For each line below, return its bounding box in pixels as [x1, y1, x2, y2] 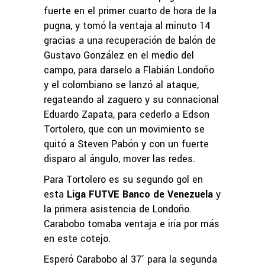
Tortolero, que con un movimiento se [44, 122, 205, 136]
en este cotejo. [44, 231, 111, 245]
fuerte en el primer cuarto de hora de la [44, 4, 216, 18]
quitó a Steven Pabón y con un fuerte [44, 137, 209, 151]
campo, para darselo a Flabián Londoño [44, 63, 214, 77]
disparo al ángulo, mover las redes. [44, 151, 195, 166]
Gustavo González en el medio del [44, 48, 194, 62]
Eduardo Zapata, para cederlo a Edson [44, 107, 209, 121]
